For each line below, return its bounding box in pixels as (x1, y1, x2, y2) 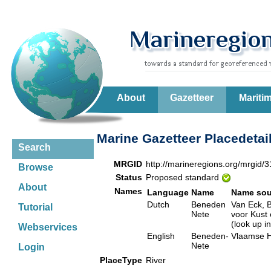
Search (18, 142, 51, 152)
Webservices (18, 222, 77, 232)
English (147, 230, 175, 241)
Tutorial (18, 202, 53, 212)
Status (116, 172, 142, 182)
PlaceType (100, 255, 142, 265)
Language (147, 187, 189, 197)
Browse (18, 162, 53, 172)
